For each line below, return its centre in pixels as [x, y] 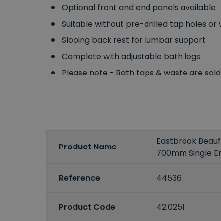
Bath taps [135, 73]
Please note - [89, 73]
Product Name [88, 147]
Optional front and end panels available [139, 7]
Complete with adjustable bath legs [131, 56]
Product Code [87, 207]
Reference [79, 178]
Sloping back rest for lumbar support [134, 40]
